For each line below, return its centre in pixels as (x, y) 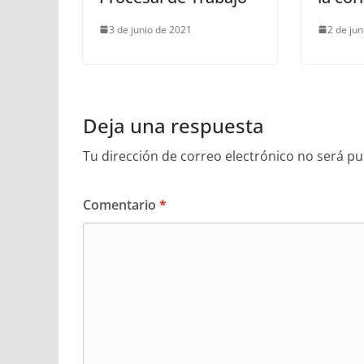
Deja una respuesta (173, 125)
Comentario (121, 204)
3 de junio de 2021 (150, 29)
